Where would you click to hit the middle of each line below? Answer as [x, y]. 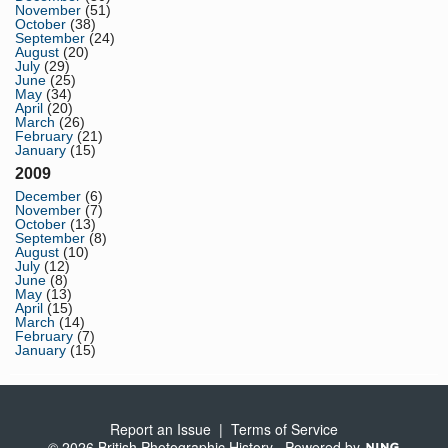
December [48, 196]
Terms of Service [284, 429]
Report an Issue [160, 429]
